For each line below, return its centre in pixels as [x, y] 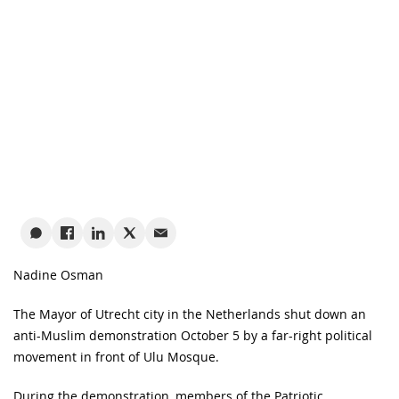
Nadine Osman [58, 275]
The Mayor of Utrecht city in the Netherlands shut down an [190, 314]
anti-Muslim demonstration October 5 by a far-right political [193, 335]
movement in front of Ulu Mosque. [116, 357]
